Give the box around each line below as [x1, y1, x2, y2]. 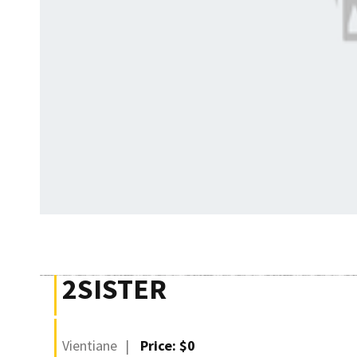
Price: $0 [140, 335, 195, 355]
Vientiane [62, 335, 117, 355]
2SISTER [62, 270, 167, 307]
